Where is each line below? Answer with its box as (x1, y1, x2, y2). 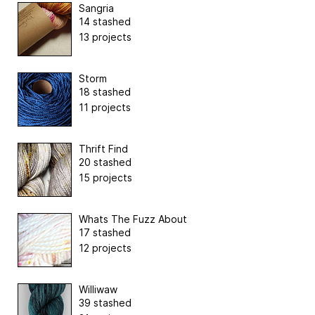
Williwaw (79, 283, 117, 296)
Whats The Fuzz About (79, 213, 187, 226)
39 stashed (79, 297, 131, 309)
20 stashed (79, 156, 131, 169)
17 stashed (79, 226, 131, 239)
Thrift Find (79, 143, 128, 155)
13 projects (79, 31, 131, 44)
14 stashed (79, 15, 131, 28)
